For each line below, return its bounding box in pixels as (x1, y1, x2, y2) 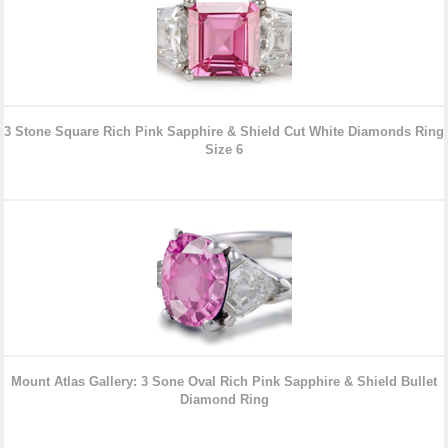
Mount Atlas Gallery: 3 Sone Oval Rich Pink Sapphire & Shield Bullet (11, 374, 437, 390)
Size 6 (205, 142, 243, 158)
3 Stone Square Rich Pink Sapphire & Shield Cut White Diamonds (4, 124, 415, 140)
